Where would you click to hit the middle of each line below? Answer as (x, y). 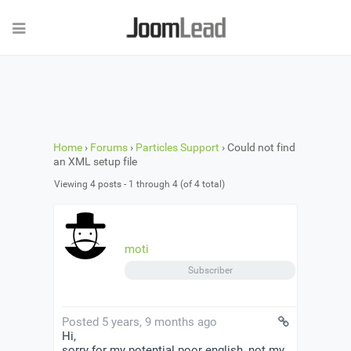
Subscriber (210, 271)
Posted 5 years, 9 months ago (139, 322)
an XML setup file (95, 162)
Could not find (261, 148)
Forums (109, 148)
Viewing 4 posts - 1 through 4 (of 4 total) (139, 185)
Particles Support (177, 148)
